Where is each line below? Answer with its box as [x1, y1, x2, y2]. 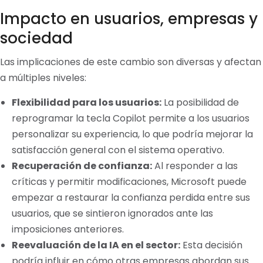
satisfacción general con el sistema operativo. [12, 143, 224, 157]
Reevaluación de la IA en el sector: [12, 238, 180, 252]
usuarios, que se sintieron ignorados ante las [12, 207, 213, 221]
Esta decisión [180, 238, 242, 252]
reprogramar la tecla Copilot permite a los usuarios [12, 112, 249, 126]
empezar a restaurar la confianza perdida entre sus [12, 191, 250, 205]
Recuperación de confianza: [12, 159, 152, 173]
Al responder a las [152, 159, 238, 173]
